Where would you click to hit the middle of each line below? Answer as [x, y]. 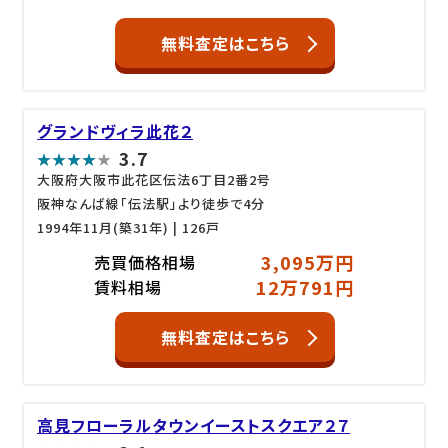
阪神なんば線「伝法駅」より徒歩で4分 [151, 203]
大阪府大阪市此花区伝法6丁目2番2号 [154, 179]
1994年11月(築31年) [103, 227]
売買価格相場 [144, 262]
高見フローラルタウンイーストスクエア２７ [194, 425]
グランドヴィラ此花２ [115, 130]
